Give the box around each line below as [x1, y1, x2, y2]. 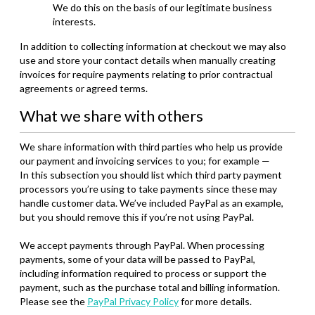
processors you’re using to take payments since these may [20, 183, 277, 195]
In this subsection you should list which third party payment [20, 169, 282, 181]
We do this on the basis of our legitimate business [53, 1, 272, 13]
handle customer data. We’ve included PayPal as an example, [20, 197, 283, 209]
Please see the [20, 295, 87, 307]
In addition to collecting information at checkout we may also [20, 40, 286, 52]
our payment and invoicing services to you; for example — [20, 155, 270, 167]
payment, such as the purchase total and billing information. [20, 281, 280, 293]
